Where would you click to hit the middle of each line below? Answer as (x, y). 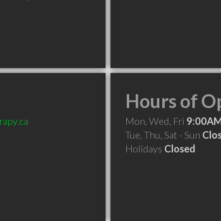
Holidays (145, 148)
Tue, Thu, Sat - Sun (164, 135)
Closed (180, 148)
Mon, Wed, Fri (156, 121)
